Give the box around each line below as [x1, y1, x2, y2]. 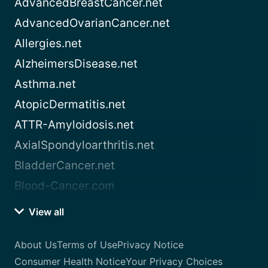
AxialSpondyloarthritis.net [14, 138, 154, 153]
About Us [14, 239, 57, 251]
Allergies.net [14, 36, 82, 51]
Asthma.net [14, 77, 76, 92]
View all [26, 206, 64, 218]
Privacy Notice [117, 239, 184, 251]
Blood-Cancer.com [14, 179, 115, 193]
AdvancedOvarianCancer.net [14, 16, 170, 31]
